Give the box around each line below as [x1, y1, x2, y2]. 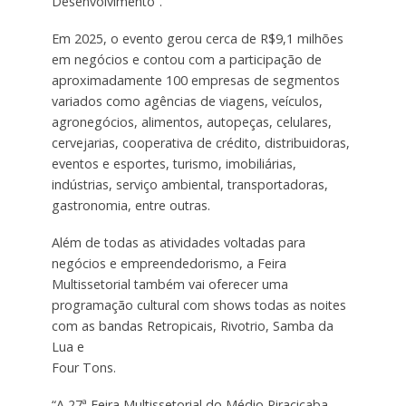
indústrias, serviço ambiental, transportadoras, [51, 176, 328, 194]
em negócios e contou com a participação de [51, 51, 322, 69]
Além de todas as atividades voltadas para [51, 234, 305, 252]
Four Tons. [51, 359, 116, 377]
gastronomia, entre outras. [51, 197, 210, 215]
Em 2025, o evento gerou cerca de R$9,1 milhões [51, 30, 343, 48]
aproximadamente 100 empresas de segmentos [51, 72, 340, 90]
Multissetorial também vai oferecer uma [51, 275, 288, 294]
